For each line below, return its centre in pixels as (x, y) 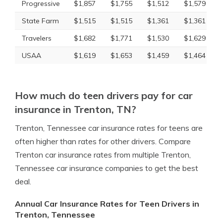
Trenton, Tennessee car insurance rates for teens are (109, 128)
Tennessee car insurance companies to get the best (107, 168)
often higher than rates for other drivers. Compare (103, 141)
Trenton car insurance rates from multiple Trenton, (103, 155)
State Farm (40, 21)
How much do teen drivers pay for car (104, 95)
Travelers (37, 38)
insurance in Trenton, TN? (76, 109)
